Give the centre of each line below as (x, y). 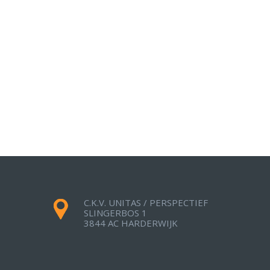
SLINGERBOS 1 (115, 213)
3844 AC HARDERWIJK (131, 223)
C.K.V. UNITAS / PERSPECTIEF (146, 203)
